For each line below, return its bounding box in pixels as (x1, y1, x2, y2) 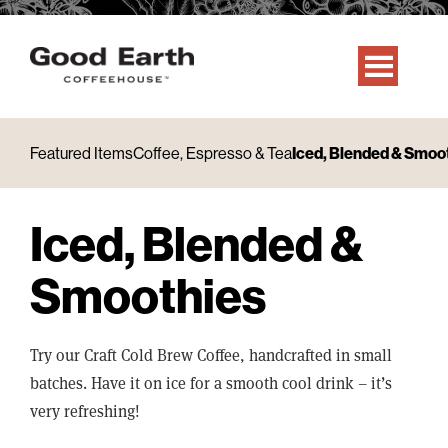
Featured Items (30, 142, 133, 163)
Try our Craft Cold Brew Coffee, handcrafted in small (30, 345, 392, 367)
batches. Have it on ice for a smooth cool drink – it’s (30, 373, 392, 395)
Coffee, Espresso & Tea (133, 142, 292, 163)
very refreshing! (30, 401, 140, 423)
